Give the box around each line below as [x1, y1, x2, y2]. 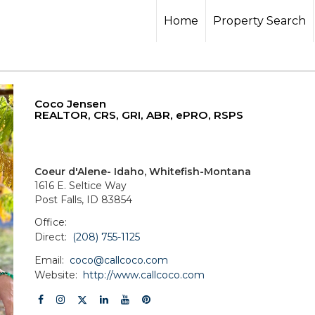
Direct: [34, 230, 67, 243]
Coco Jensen [34, 97, 106, 110]
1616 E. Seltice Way [34, 179, 127, 192]
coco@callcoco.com [70, 253, 169, 266]
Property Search [213, 14, 306, 27]
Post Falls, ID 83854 [34, 193, 132, 206]
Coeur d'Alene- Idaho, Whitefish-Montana [34, 165, 251, 178]
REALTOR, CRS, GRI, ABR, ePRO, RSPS [34, 108, 243, 122]
